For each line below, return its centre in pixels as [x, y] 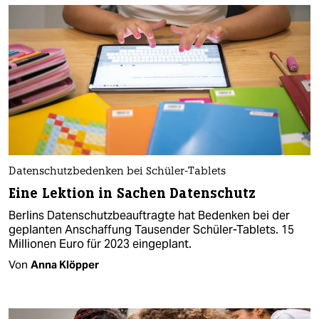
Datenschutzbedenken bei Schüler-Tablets [117, 172]
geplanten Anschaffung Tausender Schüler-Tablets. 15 [151, 230]
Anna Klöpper [65, 265]
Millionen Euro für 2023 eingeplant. [100, 244]
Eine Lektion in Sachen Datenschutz [132, 194]
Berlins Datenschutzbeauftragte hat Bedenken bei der [149, 216]
